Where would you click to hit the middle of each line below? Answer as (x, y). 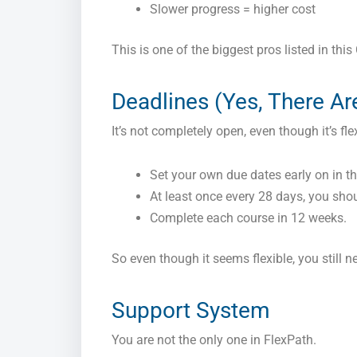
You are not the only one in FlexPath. (214, 340)
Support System (191, 311)
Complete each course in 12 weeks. (248, 218)
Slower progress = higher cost (233, 10)
